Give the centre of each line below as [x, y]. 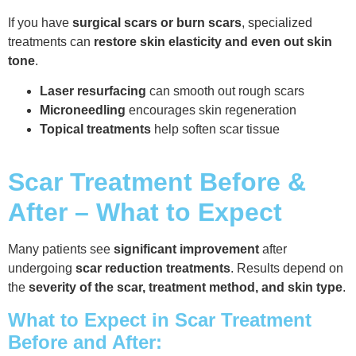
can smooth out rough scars [225, 91]
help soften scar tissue [215, 130]
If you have [40, 22]
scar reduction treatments [153, 269]
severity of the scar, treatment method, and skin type [186, 288]
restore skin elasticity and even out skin [213, 41]
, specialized [277, 22]
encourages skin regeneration [211, 110]
